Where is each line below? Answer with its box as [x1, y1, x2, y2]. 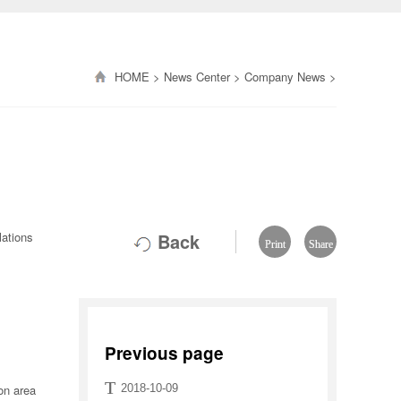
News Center [164, 68, 230, 86]
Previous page [104, 341, 224, 365]
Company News [244, 68, 326, 86]
